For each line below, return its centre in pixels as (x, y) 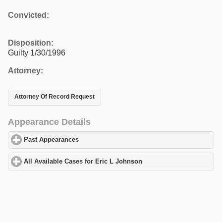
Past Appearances (52, 140)
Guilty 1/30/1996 (37, 53)
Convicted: (28, 15)
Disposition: (31, 43)
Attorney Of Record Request (55, 97)
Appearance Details (49, 122)
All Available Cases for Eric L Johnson (83, 161)
